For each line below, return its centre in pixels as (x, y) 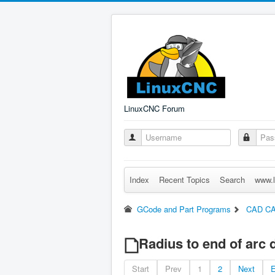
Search (232, 180)
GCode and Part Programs (184, 209)
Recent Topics (184, 180)
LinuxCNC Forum (154, 108)
